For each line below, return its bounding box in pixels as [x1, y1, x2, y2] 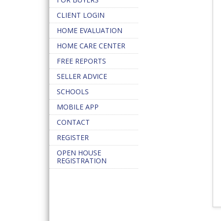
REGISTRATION [57, 156, 107, 165]
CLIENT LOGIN [57, 10, 105, 20]
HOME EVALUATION [57, 26, 122, 35]
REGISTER [57, 133, 89, 142]
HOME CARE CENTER [57, 41, 125, 50]
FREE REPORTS [57, 56, 106, 66]
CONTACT [57, 117, 90, 127]
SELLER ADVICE [57, 72, 107, 81]
